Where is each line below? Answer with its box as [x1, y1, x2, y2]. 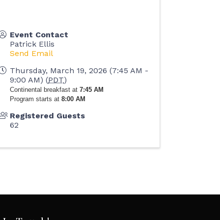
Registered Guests [10, 111, 85, 120]
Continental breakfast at [10, 86, 80, 93]
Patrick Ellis [10, 39, 55, 49]
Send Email [10, 49, 54, 58]
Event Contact [10, 30, 69, 39]
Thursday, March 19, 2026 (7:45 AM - [10, 66, 149, 75]
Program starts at [10, 95, 60, 103]
